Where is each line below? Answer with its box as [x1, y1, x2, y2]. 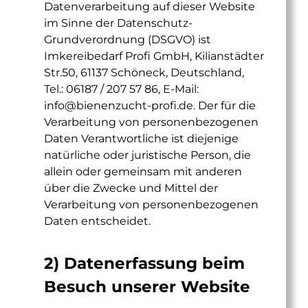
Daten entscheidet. [44, 214, 151, 228]
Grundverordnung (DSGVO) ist [44, 33, 211, 46]
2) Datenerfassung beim [44, 253, 245, 273]
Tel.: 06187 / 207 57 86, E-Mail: [44, 82, 199, 96]
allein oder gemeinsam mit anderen [44, 165, 242, 178]
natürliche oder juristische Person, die [44, 148, 251, 162]
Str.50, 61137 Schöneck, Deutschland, [44, 66, 244, 79]
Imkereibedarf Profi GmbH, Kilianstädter [44, 49, 264, 63]
